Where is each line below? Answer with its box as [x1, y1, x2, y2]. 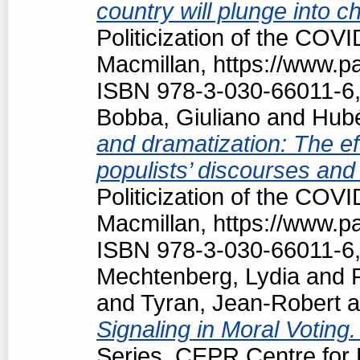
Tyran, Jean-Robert [141, 289, 341, 316]
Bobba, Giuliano [96, 104, 260, 130]
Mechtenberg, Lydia [96, 263, 300, 289]
